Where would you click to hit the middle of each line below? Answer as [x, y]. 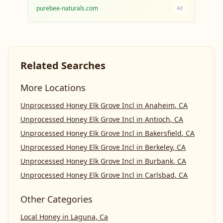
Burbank [159, 161]
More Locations [53, 88]
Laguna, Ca [89, 217]
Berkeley [159, 147]
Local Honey [40, 217]
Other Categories [56, 199]
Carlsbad [160, 175]
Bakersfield [163, 133]
